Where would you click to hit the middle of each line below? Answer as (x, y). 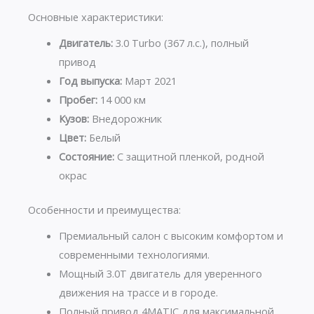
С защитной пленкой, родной (189, 157)
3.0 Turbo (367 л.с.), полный (180, 43)
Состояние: (86, 157)
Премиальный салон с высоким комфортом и (171, 236)
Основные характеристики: (96, 17)
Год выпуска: (90, 81)
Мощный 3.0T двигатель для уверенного (160, 274)
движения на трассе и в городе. (138, 293)
